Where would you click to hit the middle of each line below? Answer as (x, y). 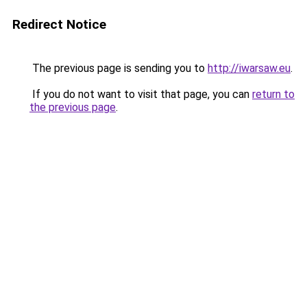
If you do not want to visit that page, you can (141, 94)
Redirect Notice (59, 24)
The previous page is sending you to (119, 68)
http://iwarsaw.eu (249, 68)
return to (273, 94)
